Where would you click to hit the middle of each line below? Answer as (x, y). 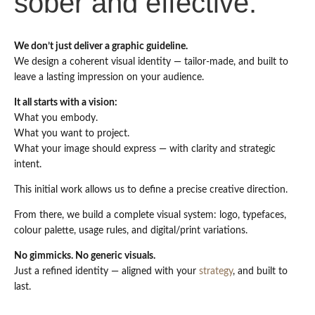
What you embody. (56, 118)
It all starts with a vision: (66, 102)
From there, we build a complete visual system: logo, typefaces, (150, 215)
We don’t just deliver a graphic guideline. (101, 46)
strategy (216, 271)
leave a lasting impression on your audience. (109, 77)
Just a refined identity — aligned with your (107, 271)
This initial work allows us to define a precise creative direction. (151, 189)
